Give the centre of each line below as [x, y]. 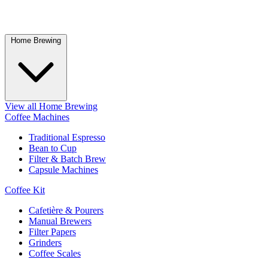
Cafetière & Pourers [66, 210]
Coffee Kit [25, 190]
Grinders [45, 242]
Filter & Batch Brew [67, 159]
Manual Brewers [60, 221]
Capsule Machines [63, 169]
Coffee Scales [55, 253]
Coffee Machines [37, 117]
